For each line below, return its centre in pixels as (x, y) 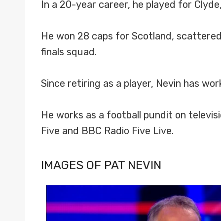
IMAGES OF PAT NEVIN (101, 165)
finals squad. (69, 52)
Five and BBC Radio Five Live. (107, 131)
